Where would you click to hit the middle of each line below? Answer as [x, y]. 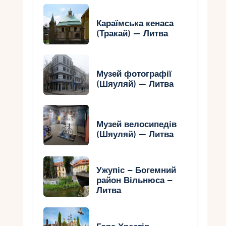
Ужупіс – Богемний [136, 171]
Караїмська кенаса [135, 23]
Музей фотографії [134, 74]
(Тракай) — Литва [132, 33]
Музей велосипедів [137, 124]
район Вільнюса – [135, 181]
